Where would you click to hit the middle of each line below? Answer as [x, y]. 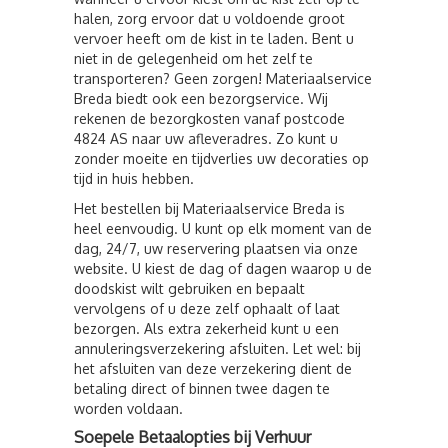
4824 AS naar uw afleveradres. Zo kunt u [206, 138]
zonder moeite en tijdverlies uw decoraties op [221, 158]
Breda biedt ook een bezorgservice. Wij [201, 98]
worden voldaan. [128, 408]
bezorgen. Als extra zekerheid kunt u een [206, 328]
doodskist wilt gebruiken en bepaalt [189, 288]
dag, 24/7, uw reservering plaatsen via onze [216, 248]
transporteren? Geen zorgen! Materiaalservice [223, 78]
